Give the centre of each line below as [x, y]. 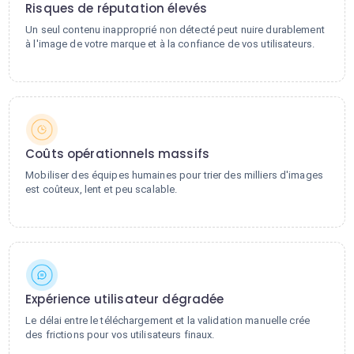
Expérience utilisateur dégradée [125, 299]
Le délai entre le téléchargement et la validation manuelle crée [168, 320]
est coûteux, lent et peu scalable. [102, 189]
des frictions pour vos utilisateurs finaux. [120, 335]
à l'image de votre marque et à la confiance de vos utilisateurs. [170, 44]
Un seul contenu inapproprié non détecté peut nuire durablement [175, 30]
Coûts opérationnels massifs [118, 154]
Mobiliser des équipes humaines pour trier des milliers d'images [174, 175]
